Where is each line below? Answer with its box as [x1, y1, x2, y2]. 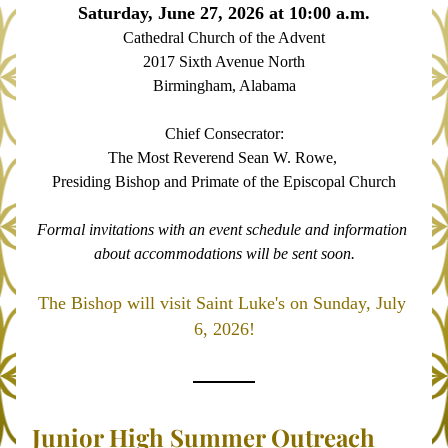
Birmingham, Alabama [152, 77, 296, 94]
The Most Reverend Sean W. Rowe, [107, 149, 341, 166]
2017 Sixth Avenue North [143, 53, 305, 70]
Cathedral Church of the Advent [123, 29, 325, 46]
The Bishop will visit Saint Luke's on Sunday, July [37, 293, 406, 313]
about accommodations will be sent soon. [93, 245, 355, 262]
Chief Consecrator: [164, 125, 284, 142]
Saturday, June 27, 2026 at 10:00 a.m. [78, 3, 370, 23]
